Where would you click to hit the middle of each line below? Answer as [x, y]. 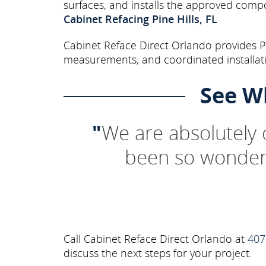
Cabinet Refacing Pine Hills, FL [140, 19]
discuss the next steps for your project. [158, 253]
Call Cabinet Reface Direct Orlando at [156, 239]
